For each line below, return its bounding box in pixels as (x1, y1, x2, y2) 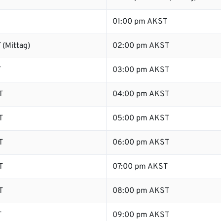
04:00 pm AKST (112, 89, 169, 99)
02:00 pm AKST (112, 41, 169, 51)
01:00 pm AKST (112, 17, 167, 27)
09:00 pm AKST (112, 210, 169, 220)
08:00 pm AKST (112, 186, 169, 196)
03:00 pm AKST (112, 65, 169, 75)
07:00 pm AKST (112, 162, 168, 172)
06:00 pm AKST (112, 138, 169, 147)
